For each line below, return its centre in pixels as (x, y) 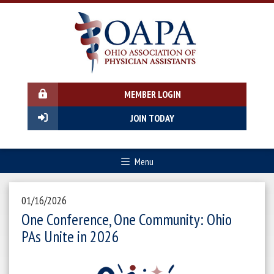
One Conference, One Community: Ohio (127, 219)
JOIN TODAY (152, 118)
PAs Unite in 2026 (70, 236)
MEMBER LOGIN (152, 94)
